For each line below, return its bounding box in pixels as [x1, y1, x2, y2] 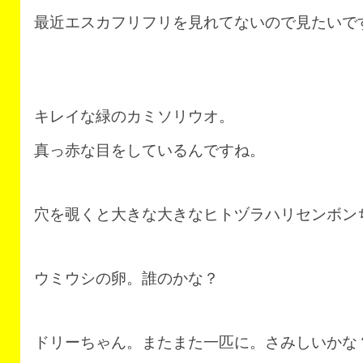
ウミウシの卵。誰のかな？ [34, 270, 219, 287]
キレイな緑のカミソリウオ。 [34, 108, 234, 125]
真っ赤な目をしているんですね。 [34, 142, 265, 159]
